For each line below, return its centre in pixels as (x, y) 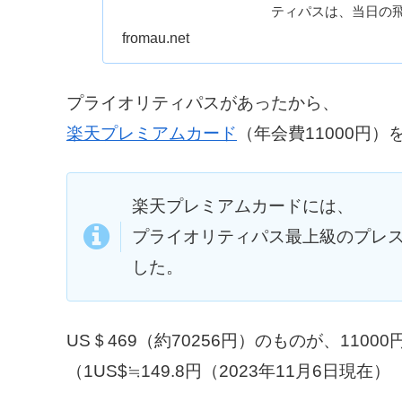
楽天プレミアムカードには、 (243, 206)
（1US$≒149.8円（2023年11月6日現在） (228, 371)
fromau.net (155, 38)
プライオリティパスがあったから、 (203, 102)
